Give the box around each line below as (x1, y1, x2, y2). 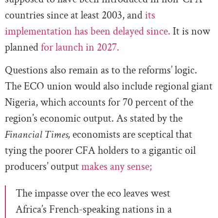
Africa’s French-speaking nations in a (16, 202, 172, 217)
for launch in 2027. (41, 40, 119, 55)
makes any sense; (81, 160, 152, 174)
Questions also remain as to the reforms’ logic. (5, 63, 197, 78)
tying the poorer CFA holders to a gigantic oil (5, 144, 196, 158)
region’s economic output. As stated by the (5, 111, 182, 126)
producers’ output (5, 160, 81, 174)
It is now (170, 24, 210, 39)
